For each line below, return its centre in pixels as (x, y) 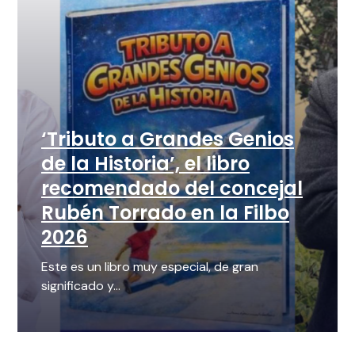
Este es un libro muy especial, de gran (150, 267)
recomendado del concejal (172, 189)
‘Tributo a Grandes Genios (168, 139)
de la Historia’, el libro (145, 164)
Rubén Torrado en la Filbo (165, 213)
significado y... (81, 286)
